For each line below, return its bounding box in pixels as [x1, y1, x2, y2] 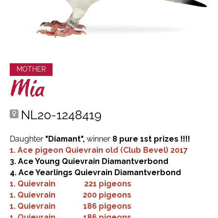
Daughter [10, 134, 45, 144]
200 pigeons [83, 190, 131, 200]
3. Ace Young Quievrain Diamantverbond [10, 157, 170, 166]
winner [87, 134, 112, 144]
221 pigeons [84, 179, 131, 189]
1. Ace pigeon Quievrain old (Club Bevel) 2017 [10, 145, 188, 155]
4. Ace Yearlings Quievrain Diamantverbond [10, 168, 181, 178]
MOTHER [17, 65, 46, 73]
